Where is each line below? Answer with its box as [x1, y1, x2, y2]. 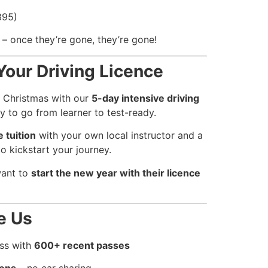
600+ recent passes [34, 239, 130, 252]
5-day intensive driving [91, 92, 199, 104]
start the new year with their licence [31, 166, 200, 179]
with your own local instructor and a [35, 129, 203, 142]
